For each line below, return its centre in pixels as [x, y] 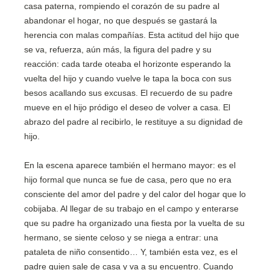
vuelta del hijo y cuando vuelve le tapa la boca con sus [128, 78]
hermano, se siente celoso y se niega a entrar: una [121, 237]
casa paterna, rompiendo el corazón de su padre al [122, 6]
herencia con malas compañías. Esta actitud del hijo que [132, 35]
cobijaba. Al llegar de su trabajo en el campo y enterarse [131, 209]
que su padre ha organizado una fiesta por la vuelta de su [134, 223]
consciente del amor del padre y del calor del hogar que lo [135, 194]
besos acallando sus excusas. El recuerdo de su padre [128, 93]
